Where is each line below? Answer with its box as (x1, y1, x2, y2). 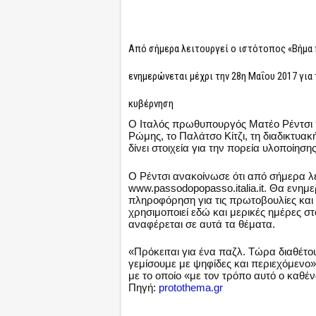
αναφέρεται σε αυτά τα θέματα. (128, 217, 275, 230)
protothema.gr (159, 281, 223, 293)
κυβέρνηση (128, 97, 174, 110)
